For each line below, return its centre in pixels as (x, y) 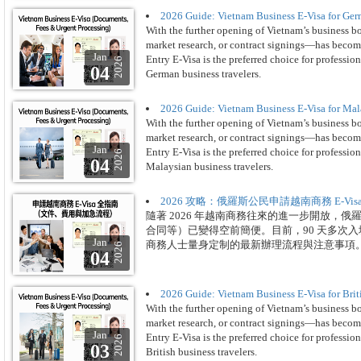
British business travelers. (201, 352)
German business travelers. (203, 74)
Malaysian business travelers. (210, 166)
